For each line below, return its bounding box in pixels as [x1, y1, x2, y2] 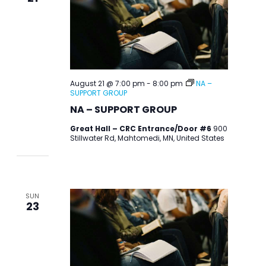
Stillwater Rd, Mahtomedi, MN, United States [69, 132, 224, 143]
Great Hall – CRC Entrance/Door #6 [69, 123, 213, 134]
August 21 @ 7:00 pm [69, 78, 145, 88]
